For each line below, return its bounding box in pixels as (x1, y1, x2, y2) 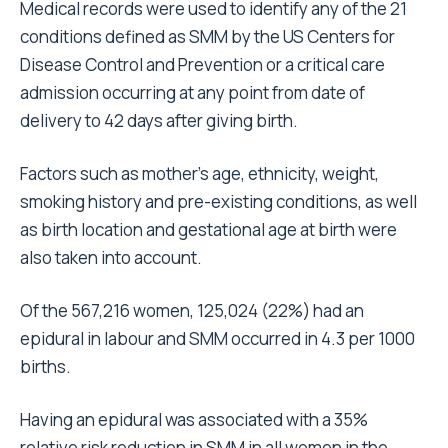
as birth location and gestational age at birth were (20, 218, 397, 242)
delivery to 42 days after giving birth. (20, 109, 298, 133)
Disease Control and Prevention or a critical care (20, 53, 385, 77)
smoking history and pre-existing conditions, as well (20, 190, 417, 214)
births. (20, 355, 71, 379)
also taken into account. (20, 246, 202, 270)
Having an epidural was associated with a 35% (20, 408, 368, 432)
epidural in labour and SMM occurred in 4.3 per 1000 (20, 327, 415, 351)
